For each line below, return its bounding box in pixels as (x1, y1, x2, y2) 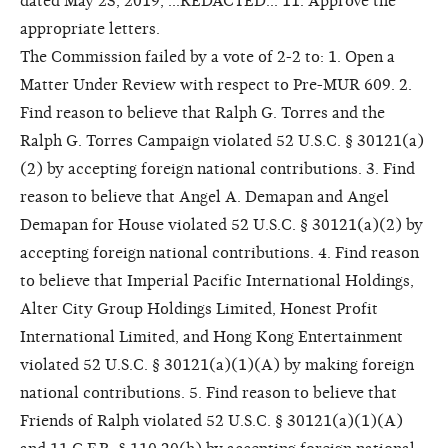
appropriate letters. (20, 19, 160, 38)
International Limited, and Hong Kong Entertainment (20, 327, 403, 346)
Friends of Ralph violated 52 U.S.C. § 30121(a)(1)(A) (20, 411, 403, 430)
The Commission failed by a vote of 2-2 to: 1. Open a (20, 47, 395, 66)
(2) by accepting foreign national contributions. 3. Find (20, 159, 415, 178)
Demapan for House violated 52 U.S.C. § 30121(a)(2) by (20, 215, 423, 234)
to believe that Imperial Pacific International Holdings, (20, 271, 414, 290)
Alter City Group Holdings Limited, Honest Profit (20, 299, 378, 318)
